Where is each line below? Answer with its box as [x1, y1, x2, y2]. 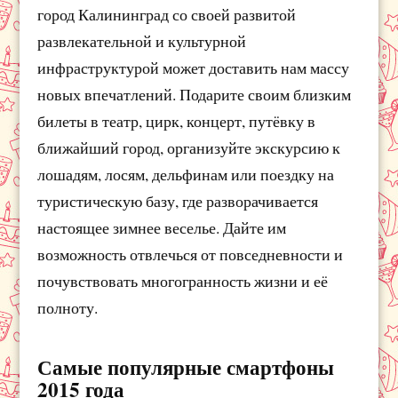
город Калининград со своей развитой [37, 3, 297, 25]
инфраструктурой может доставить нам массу [37, 56, 350, 78]
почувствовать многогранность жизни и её [37, 269, 329, 291]
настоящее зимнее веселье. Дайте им [37, 216, 287, 238]
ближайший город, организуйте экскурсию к [37, 136, 341, 158]
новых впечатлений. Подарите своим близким [37, 83, 352, 105]
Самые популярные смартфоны [37, 351, 335, 382]
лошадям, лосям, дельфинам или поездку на [37, 163, 335, 185]
